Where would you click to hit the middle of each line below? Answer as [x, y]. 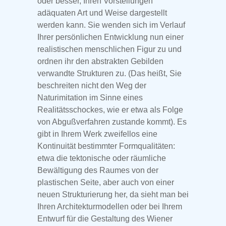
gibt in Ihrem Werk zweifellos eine [97, 134]
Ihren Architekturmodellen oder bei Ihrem [110, 207]
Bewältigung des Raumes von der [98, 171]
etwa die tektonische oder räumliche [102, 158]
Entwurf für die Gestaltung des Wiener [105, 219]
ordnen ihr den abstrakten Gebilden [100, 62]
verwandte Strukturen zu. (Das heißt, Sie [109, 74]
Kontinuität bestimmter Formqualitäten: [106, 146]
